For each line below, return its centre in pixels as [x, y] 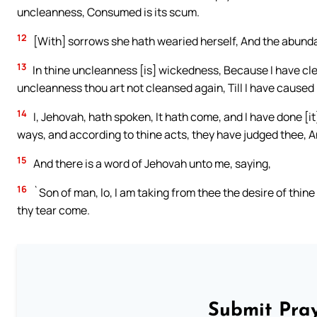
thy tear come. [53, 210]
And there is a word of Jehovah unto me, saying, [151, 164]
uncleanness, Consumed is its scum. [108, 12]
